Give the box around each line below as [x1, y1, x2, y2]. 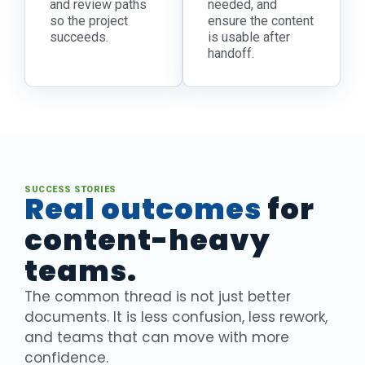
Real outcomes [24, 189, 262, 229]
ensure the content [208, 13, 314, 29]
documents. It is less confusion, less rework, [24, 307, 328, 327]
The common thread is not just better [24, 287, 291, 306]
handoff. [208, 46, 254, 61]
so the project [50, 13, 128, 29]
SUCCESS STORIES [24, 184, 117, 195]
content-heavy [24, 220, 270, 260]
